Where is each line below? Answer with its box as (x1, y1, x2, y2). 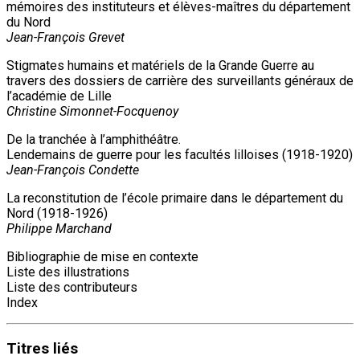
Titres (6, 339, 49, 358)
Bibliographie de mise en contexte (6, 248, 198, 264)
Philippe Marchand (6, 220, 112, 236)
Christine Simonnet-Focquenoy (6, 103, 178, 119)
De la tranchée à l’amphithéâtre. (6, 131, 184, 147)
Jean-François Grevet (6, 29, 125, 45)
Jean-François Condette (6, 162, 139, 178)
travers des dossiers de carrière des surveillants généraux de (6, 72, 354, 88)
